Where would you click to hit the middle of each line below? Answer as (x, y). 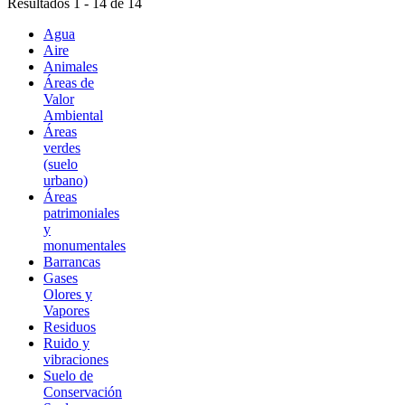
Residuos (70, 327)
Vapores (66, 311)
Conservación (83, 392)
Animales (71, 67)
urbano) (66, 181)
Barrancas (72, 262)
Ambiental (73, 116)
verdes (62, 148)
